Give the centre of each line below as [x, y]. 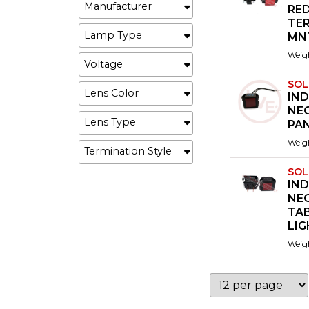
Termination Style [128, 151]
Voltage [103, 64]
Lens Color [111, 93]
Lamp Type [113, 35]
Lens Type [110, 122]
